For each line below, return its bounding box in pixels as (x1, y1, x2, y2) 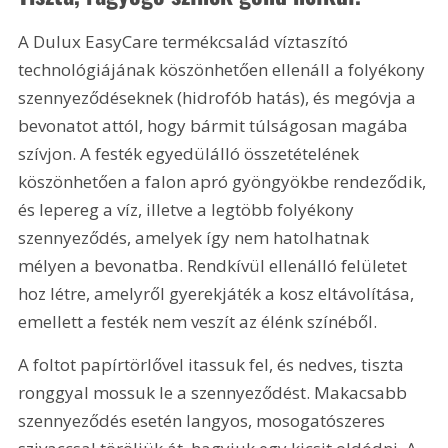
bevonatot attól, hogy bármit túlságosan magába (18, 113, 413, 137)
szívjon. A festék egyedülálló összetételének (18, 141, 364, 165)
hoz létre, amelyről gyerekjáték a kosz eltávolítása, (18, 281, 419, 305)
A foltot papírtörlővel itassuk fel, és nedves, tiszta (18, 353, 409, 377)
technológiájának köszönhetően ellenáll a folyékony (18, 57, 430, 81)
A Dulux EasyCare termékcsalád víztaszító (18, 29, 353, 53)
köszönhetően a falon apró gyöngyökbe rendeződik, (18, 169, 431, 193)
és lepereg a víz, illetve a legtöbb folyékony (18, 197, 359, 221)
